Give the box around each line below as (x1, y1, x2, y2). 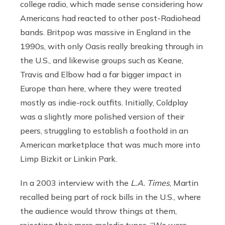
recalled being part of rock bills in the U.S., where (20, 191, 201, 202)
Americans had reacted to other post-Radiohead (20, 13, 200, 23)
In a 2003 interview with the (20, 177, 131, 188)
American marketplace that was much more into (20, 139, 200, 150)
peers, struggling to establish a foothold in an (20, 125, 188, 136)
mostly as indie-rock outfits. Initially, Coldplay (20, 97, 188, 107)
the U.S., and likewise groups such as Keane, (20, 55, 183, 65)
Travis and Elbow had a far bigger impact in (20, 69, 181, 79)
